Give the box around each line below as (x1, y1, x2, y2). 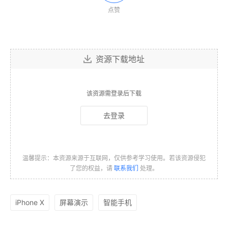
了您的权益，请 (70, 164, 114, 173)
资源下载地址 (96, 54, 145, 65)
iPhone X (15, 198, 44, 207)
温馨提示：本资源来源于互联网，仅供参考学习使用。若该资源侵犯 (22, 154, 206, 162)
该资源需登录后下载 (87, 90, 141, 98)
